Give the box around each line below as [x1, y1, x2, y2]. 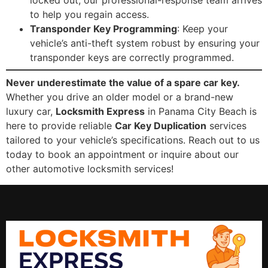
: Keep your [177, 23, 228, 35]
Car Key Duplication [115, 120, 206, 132]
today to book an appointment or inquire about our [6, 148, 239, 161]
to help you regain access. [30, 8, 149, 21]
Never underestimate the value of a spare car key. [6, 77, 240, 89]
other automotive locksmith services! [6, 163, 173, 175]
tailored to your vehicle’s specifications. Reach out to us [6, 134, 260, 147]
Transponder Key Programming [30, 23, 177, 35]
